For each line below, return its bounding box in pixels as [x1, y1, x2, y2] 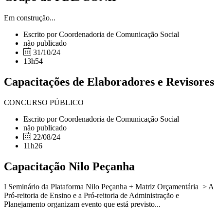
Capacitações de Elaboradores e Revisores [4, 75, 214, 88]
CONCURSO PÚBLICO [4, 98, 117, 107]
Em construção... [4, 13, 55, 22]
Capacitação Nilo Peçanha [4, 160, 135, 173]
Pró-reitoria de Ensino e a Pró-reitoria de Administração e [4, 191, 179, 200]
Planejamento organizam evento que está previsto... [4, 200, 161, 209]
